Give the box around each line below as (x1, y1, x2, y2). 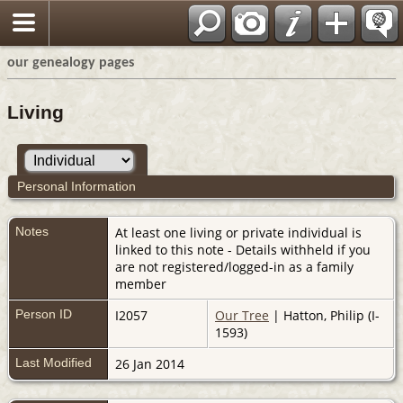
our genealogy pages (7, 56, 134, 70)
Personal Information (16, 178, 136, 193)
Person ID (15, 306, 72, 321)
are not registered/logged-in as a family (115, 257, 354, 275)
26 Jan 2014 (115, 354, 188, 372)
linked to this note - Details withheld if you (115, 240, 371, 258)
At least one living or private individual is (115, 223, 362, 241)
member (115, 274, 166, 292)
